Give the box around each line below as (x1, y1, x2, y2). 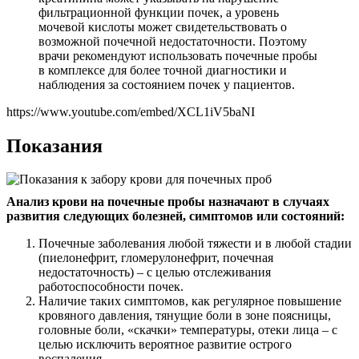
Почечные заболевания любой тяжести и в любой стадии (38, 236, 352, 251)
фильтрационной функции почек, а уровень (38, 5, 279, 19)
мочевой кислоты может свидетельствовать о (38, 19, 287, 34)
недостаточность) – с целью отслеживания (38, 265, 271, 280)
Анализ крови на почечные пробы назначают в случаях (6, 195, 329, 209)
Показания (6, 135, 103, 156)
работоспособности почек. (38, 280, 184, 294)
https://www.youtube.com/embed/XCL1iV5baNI (6, 104, 255, 119)
